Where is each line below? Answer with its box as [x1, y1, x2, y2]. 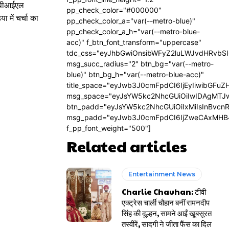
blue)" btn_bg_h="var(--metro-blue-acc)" [66, 70, 204, 79]
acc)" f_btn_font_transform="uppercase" [66, 38, 201, 47]
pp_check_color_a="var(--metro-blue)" [66, 16, 195, 25]
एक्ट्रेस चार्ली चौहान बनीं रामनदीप [122, 197, 210, 208]
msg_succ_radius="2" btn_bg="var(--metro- [66, 59, 214, 68]
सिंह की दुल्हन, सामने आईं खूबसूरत [122, 208, 212, 218]
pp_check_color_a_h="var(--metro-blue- [66, 27, 200, 36]
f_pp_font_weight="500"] [66, 124, 151, 132]
